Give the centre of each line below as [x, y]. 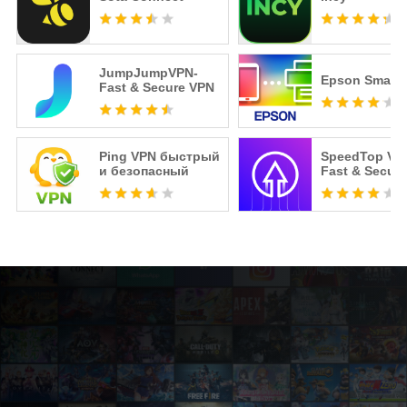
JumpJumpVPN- [148, 73]
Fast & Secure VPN [156, 88]
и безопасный [144, 171]
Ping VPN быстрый [159, 157]
